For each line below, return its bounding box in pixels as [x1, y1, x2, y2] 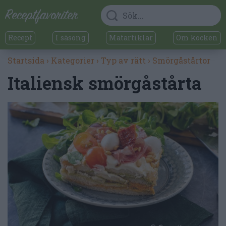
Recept [8, 33, 32, 42]
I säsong [55, 33, 86, 42]
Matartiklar [109, 33, 153, 42]
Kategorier [51, 55, 94, 66]
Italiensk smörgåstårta [8, 71, 202, 94]
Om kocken [176, 33, 218, 42]
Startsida [8, 55, 44, 66]
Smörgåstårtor [152, 55, 210, 66]
